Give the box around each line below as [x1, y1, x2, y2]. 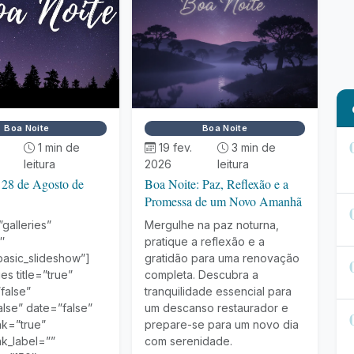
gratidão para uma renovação [145, 251, 300, 265]
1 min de [37, 141, 80, 154]
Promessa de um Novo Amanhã [145, 193, 303, 209]
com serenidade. [145, 334, 233, 348]
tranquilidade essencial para [145, 284, 292, 298]
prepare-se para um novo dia [145, 318, 299, 331]
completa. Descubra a [145, 268, 259, 281]
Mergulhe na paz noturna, [145, 218, 280, 232]
